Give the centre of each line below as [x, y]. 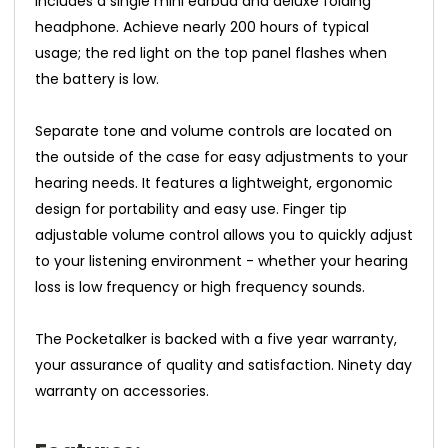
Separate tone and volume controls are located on [213, 131]
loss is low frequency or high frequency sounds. [200, 287]
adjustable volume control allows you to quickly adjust [224, 235]
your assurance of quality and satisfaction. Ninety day [223, 365]
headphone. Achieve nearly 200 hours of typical [202, 27]
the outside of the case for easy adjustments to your [221, 157]
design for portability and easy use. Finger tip [191, 209]
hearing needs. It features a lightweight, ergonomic [214, 183]
